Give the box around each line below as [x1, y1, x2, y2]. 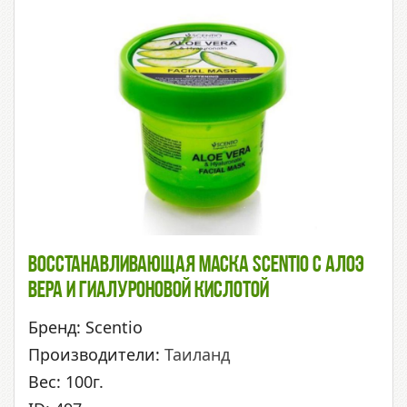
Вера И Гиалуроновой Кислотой [28, 278, 269, 303]
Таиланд [164, 342, 230, 365]
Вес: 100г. [28, 370, 104, 392]
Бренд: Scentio [28, 315, 143, 338]
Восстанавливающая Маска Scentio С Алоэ [28, 253, 364, 278]
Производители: [28, 342, 164, 365]
